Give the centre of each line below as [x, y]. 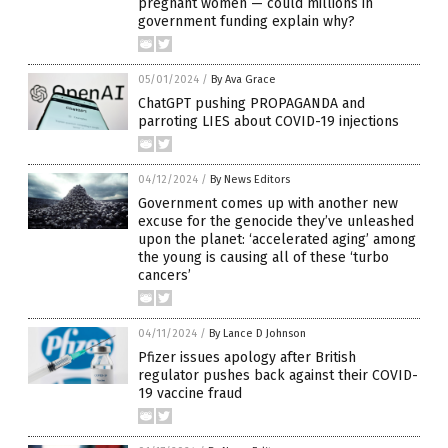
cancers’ [164, 276]
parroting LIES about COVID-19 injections [268, 122]
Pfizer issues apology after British [247, 358]
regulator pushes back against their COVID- [278, 376]
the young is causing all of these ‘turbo [263, 258]
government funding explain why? [246, 22]
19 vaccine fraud [190, 394]
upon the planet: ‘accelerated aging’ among [277, 240]
